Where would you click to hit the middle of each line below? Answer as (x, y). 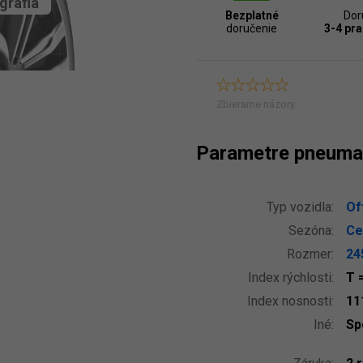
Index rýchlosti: (291, 278)
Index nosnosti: (290, 301)
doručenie (252, 28)
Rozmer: (310, 254)
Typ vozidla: (300, 207)
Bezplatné (252, 15)
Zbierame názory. (256, 104)
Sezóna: (311, 231)
